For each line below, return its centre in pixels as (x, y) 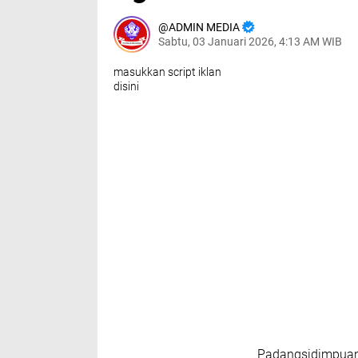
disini (126, 86)
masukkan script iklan (167, 72)
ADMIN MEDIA (204, 27)
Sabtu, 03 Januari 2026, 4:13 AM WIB (250, 42)
